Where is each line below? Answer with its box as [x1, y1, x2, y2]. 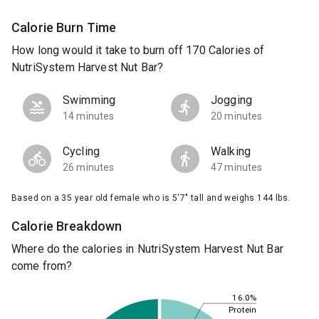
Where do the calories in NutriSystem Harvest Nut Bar [11, 242, 283, 256]
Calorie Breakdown [11, 219, 122, 234]
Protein [229, 304, 256, 315]
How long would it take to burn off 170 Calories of [11, 43, 265, 58]
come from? [11, 259, 73, 273]
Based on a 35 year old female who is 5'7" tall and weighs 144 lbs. [11, 193, 291, 204]
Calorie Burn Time [11, 19, 117, 35]
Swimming [63, 93, 116, 108]
